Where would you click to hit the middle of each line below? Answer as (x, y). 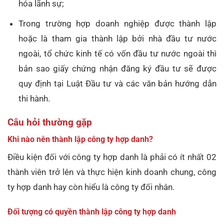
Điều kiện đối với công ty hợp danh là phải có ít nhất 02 (112, 157)
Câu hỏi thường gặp (50, 122)
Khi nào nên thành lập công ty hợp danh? (80, 139)
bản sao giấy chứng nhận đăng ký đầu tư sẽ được (117, 68)
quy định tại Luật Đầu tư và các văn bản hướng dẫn (117, 83)
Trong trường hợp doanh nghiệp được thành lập (117, 23)
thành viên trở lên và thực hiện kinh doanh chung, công (112, 172)
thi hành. (34, 98)
